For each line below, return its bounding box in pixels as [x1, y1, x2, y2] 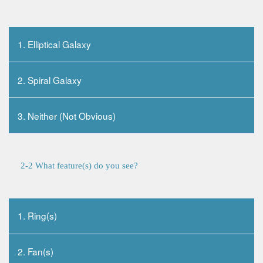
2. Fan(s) [18, 245, 54, 258]
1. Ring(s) [18, 209, 58, 222]
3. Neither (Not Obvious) [18, 109, 116, 122]
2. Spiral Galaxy [18, 73, 82, 86]
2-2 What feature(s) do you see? [21, 161, 138, 171]
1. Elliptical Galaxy [18, 38, 92, 51]
